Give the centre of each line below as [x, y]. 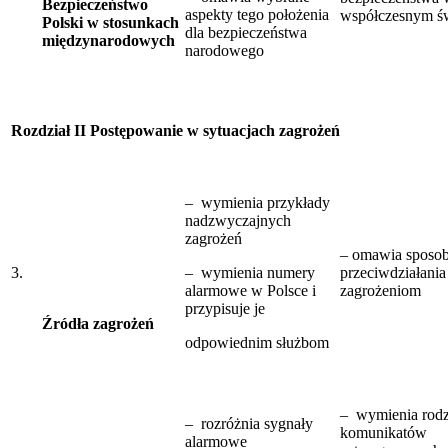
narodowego [224, 50]
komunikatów [383, 432]
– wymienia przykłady [257, 202]
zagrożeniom [380, 290]
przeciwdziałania [393, 272]
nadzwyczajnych [238, 220]
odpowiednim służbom [257, 342]
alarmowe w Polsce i [250, 290]
